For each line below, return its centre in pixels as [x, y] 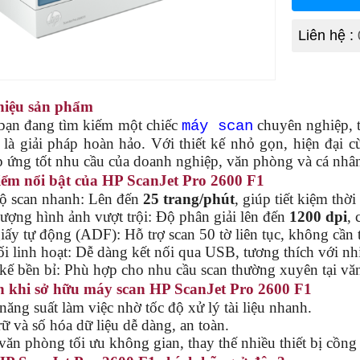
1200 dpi [318, 216]
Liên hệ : [328, 35]
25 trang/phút [188, 198]
